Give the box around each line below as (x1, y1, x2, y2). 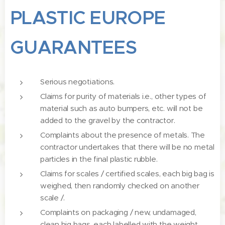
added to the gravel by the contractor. (40, 116, 175, 125)
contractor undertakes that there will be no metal (40, 142, 214, 152)
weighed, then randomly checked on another (40, 181, 199, 190)
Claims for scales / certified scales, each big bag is (40, 169, 214, 178)
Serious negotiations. (40, 77, 115, 86)
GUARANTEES (10, 36, 137, 59)
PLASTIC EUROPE (10, 6, 166, 29)
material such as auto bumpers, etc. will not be (40, 103, 203, 113)
